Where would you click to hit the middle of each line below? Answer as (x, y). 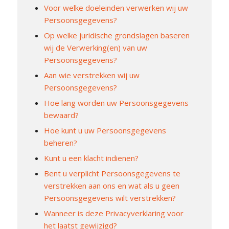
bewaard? (61, 115)
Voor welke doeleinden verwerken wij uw (116, 8)
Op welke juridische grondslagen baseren (117, 36)
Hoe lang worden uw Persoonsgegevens (116, 103)
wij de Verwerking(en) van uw (95, 48)
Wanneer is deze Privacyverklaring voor (113, 213)
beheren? (60, 143)
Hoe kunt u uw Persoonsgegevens (105, 131)
